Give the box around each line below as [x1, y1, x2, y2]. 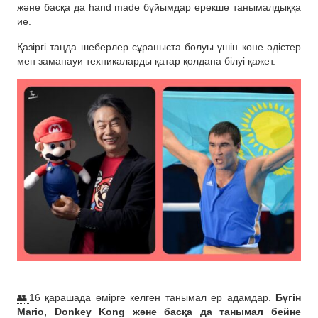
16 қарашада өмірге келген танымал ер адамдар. [28, 291, 275, 303]
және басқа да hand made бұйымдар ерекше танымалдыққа [17, 1, 301, 13]
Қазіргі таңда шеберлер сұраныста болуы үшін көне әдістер [17, 41, 301, 53]
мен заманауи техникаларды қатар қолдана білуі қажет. [17, 55, 275, 67]
